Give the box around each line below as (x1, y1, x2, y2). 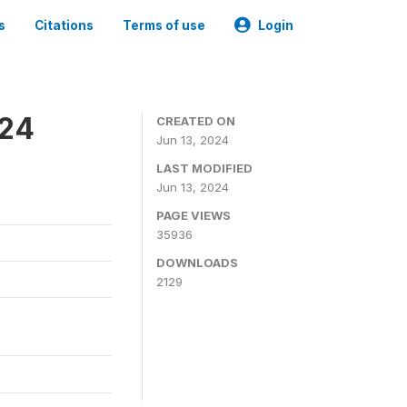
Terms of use (123, 18, 205, 33)
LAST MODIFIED (156, 161, 253, 175)
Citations (35, 18, 94, 33)
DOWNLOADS (156, 255, 238, 270)
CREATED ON (156, 114, 235, 128)
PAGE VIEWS (156, 208, 231, 223)
